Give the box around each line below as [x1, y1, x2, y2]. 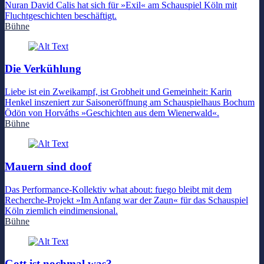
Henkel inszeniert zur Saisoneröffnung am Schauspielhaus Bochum [5, 97, 255, 108]
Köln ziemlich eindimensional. [5, 205, 118, 216]
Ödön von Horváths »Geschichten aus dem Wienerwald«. [5, 108, 219, 118]
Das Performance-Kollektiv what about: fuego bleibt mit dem [5, 184, 232, 194]
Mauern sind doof [5, 160, 91, 173]
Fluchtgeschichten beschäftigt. [5, 10, 117, 21]
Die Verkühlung [5, 62, 81, 75]
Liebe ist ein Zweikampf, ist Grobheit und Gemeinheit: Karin [5, 87, 232, 97]
